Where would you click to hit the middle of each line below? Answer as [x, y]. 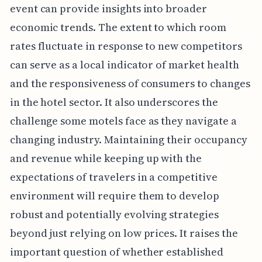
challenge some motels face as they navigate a [123, 120]
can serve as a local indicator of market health [124, 64]
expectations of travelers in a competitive [113, 177]
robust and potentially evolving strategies [114, 214]
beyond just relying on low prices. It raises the [124, 233]
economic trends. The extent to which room [118, 27]
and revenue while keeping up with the [106, 158]
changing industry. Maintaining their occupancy [128, 139]
